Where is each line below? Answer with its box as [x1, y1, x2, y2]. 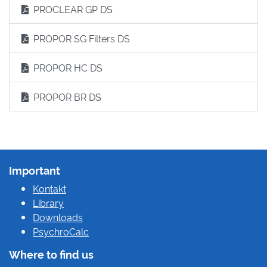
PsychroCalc [33, 225, 89, 238]
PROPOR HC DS [33, 61, 103, 74]
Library [33, 196, 64, 210]
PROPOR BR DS [33, 90, 101, 104]
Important [9, 163, 60, 178]
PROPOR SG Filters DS [33, 32, 130, 45]
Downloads [33, 210, 83, 224]
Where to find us [9, 247, 94, 262]
